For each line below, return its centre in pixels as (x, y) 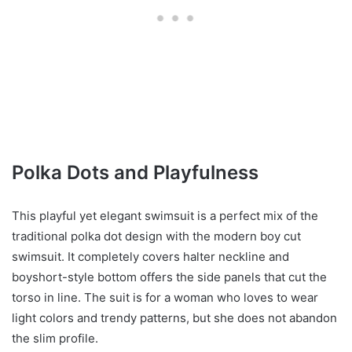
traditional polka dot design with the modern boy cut (156, 236)
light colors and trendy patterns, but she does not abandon (174, 318)
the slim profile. (55, 339)
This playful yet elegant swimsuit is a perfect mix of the (165, 216)
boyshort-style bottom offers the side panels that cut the (169, 277)
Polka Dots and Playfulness (135, 173)
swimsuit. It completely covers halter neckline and (150, 257)
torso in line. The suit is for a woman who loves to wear (165, 298)
